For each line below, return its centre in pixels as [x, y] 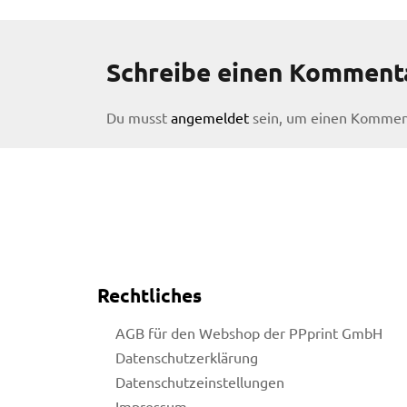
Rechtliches [149, 295]
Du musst [139, 117]
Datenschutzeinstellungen [200, 381]
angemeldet [210, 117]
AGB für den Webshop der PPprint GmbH [249, 332]
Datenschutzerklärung [187, 357]
